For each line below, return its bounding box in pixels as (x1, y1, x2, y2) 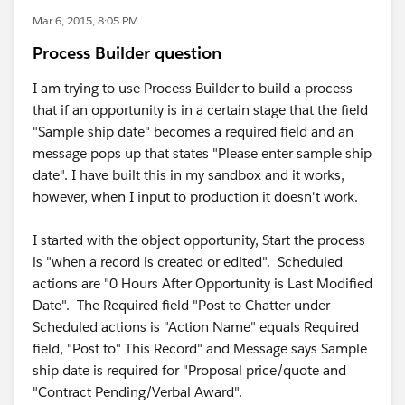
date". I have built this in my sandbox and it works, (33, 166, 344, 184)
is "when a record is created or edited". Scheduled (33, 253, 343, 270)
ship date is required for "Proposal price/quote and (33, 362, 346, 379)
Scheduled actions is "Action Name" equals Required (33, 318, 359, 335)
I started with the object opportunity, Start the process (33, 231, 365, 249)
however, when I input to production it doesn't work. (33, 188, 362, 205)
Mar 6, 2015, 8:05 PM (33, 13, 138, 28)
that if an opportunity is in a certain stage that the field (33, 101, 368, 118)
